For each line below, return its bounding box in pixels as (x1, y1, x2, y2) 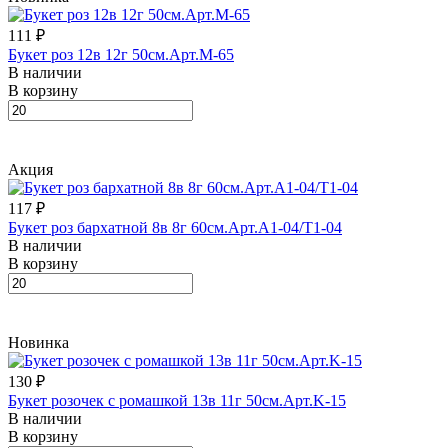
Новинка (8, 333, 69, 351)
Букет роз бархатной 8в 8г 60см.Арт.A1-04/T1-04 (8, 218, 342, 236)
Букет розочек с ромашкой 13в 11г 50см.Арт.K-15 (8, 391, 346, 409)
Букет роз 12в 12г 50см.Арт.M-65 (8, 45, 234, 63)
